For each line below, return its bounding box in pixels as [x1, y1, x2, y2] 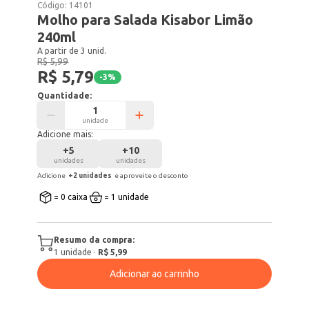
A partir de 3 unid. [37, 46, 107, 55]
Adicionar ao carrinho [110, 268, 199, 279]
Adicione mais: [37, 130, 94, 139]
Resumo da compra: [54, 235, 135, 244]
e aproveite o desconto [114, 172, 189, 179]
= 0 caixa [54, 192, 88, 201]
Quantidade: [37, 91, 92, 100]
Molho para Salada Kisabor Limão [37, 12, 254, 28]
